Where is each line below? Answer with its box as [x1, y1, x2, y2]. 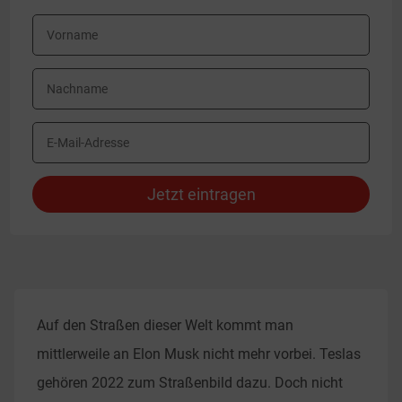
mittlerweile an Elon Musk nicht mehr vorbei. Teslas [37, 345, 362, 363]
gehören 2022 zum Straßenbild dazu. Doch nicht [37, 374, 344, 391]
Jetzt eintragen [146, 184, 256, 204]
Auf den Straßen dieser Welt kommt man [37, 317, 294, 334]
